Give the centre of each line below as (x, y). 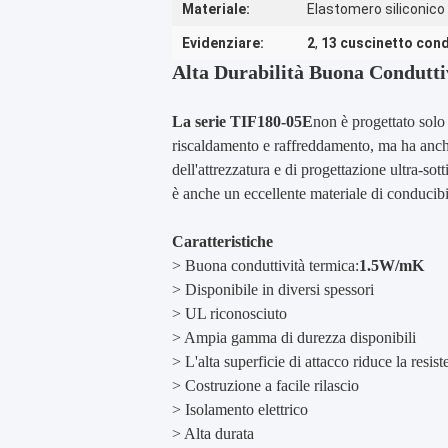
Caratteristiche (222, 241)
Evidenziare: (223, 43)
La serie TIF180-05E (242, 121)
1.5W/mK (391, 265)
